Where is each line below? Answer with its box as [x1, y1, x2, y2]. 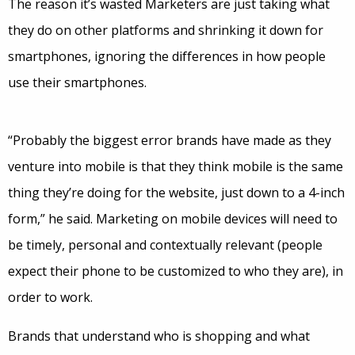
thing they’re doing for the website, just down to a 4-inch [8, 184, 345, 202]
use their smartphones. [8, 74, 147, 92]
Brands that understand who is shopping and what [8, 327, 310, 345]
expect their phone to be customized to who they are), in [8, 262, 343, 281]
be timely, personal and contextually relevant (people [8, 236, 323, 254]
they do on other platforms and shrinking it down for [8, 21, 323, 40]
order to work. [8, 288, 93, 307]
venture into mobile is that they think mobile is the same [8, 158, 343, 176]
